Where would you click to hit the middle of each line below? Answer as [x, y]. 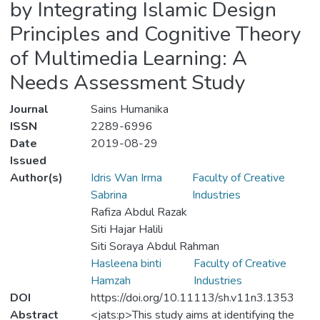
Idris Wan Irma [126, 178]
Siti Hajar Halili [126, 230]
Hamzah [110, 281]
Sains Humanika [129, 110]
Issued [28, 161]
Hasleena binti [126, 264]
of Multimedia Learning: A [129, 59]
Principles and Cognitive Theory [156, 34]
